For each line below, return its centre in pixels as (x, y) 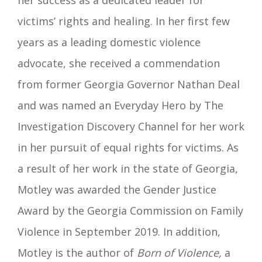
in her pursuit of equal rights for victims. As (128, 147)
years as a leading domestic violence (109, 42)
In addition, (192, 231)
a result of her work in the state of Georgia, (128, 168)
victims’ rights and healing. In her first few (124, 21)
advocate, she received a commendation (119, 63)
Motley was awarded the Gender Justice (117, 189)
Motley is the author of (77, 252)
